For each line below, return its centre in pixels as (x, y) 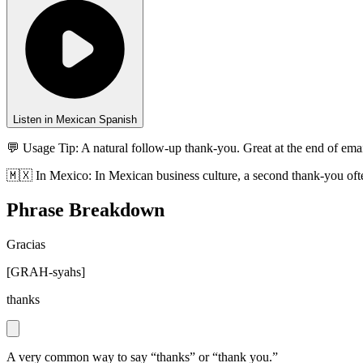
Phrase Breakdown (85, 210)
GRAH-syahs (46, 272)
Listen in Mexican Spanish (75, 120)
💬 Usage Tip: (43, 148)
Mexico (69, 176)
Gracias (26, 245)
